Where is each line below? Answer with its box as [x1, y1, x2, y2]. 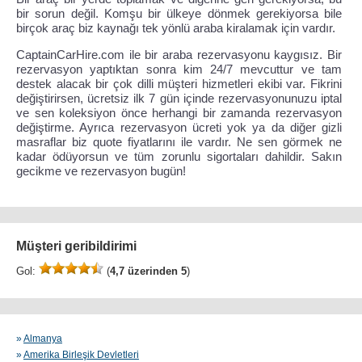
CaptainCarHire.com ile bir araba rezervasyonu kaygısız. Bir [16, 48, 342, 61]
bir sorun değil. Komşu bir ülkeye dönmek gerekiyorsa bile [16, 6, 342, 20]
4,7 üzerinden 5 [110, 265, 187, 277]
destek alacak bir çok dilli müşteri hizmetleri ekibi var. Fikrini [16, 77, 342, 90]
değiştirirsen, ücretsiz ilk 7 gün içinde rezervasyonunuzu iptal [16, 91, 342, 105]
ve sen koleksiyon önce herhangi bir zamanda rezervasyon [16, 106, 342, 120]
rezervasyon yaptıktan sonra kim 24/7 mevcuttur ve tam [16, 62, 342, 76]
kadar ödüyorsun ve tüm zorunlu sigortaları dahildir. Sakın [16, 149, 342, 163]
